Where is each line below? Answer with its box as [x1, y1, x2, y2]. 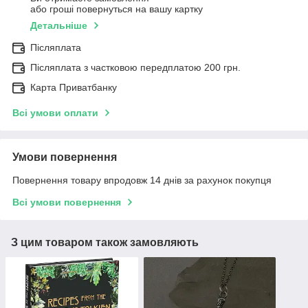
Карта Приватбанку [30, 82, 117, 93]
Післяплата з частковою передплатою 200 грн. [30, 62, 241, 74]
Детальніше [30, 20, 87, 32]
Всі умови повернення [12, 197, 121, 208]
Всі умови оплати [12, 107, 98, 119]
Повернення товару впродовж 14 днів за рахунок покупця [12, 175, 272, 186]
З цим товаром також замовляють [11, 236, 199, 249]
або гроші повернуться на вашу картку [30, 3, 203, 15]
